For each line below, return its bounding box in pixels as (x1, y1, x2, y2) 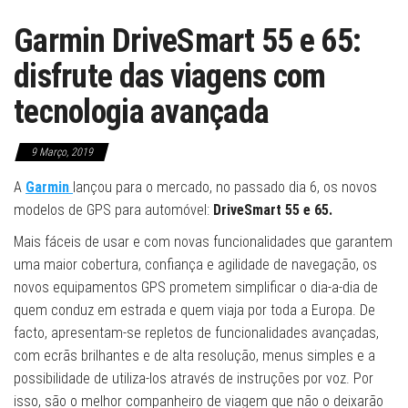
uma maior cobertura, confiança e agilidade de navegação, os (14, 256, 377, 273)
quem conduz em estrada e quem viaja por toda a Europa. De (14, 301, 375, 319)
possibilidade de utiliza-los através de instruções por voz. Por (14, 370, 373, 387)
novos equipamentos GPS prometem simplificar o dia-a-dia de (14, 279, 378, 296)
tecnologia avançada (14, 93, 270, 131)
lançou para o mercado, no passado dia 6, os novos (73, 178, 377, 196)
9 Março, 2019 (31, 146, 93, 158)
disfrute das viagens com (14, 57, 326, 96)
